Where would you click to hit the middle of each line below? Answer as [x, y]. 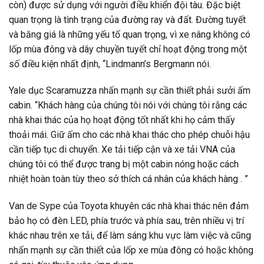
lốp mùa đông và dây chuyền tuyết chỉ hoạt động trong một [128, 49]
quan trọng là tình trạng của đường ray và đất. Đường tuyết [127, 19]
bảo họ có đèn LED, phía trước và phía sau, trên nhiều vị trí [126, 221]
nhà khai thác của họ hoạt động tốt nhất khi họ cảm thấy [122, 120]
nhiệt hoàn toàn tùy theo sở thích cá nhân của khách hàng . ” [128, 179]
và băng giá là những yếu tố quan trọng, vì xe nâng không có [130, 34]
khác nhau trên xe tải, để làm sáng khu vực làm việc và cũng [130, 236]
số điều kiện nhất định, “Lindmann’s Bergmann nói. [110, 64]
